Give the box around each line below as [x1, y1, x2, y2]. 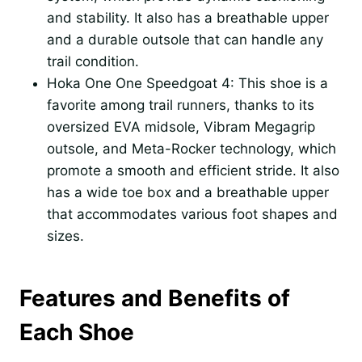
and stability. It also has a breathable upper [47, 9, 329, 26]
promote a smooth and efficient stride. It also [47, 162, 339, 179]
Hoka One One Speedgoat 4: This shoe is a [47, 74, 328, 91]
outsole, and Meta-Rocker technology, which [47, 140, 336, 157]
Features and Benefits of [19, 284, 290, 312]
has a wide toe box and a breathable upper [47, 183, 329, 200]
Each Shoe [19, 318, 134, 346]
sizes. [47, 227, 84, 244]
